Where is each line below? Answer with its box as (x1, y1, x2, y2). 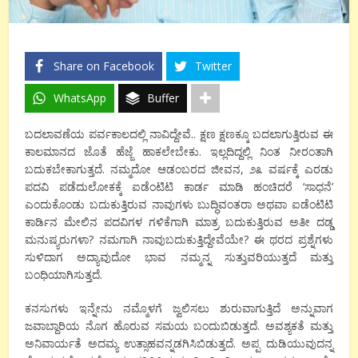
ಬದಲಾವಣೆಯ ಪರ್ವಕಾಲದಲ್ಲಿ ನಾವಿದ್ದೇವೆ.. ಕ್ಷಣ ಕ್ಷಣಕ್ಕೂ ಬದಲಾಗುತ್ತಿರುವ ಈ (25, 126, 333, 142)
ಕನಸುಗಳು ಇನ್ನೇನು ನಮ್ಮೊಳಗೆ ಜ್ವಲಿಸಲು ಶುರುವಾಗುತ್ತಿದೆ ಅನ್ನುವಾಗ (25, 300, 333, 316)
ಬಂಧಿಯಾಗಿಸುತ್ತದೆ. (25, 267, 103, 283)
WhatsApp (54, 90, 107, 106)
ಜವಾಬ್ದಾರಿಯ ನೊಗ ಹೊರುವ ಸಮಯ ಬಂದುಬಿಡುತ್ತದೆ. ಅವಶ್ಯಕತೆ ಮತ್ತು (25, 318, 333, 334)
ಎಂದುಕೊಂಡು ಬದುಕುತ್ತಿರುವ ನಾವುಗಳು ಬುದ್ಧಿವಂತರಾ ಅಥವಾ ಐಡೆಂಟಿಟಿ (25, 197, 333, 213)
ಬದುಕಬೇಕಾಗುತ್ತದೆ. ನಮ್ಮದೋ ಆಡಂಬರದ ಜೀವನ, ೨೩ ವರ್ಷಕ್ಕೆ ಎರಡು (25, 161, 333, 177)
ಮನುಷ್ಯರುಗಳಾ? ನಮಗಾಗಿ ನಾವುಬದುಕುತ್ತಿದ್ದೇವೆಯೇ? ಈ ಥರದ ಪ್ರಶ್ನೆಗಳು (25, 232, 333, 248)
